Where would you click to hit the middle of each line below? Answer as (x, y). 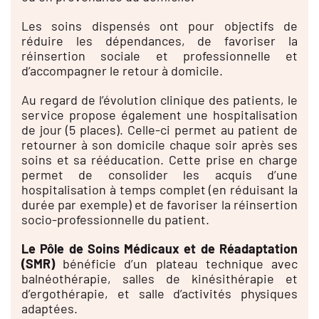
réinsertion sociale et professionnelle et (159, 55)
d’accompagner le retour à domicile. (122, 70)
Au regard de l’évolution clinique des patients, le (159, 99)
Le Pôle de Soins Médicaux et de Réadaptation (159, 248)
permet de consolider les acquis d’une (159, 174)
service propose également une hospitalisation (159, 114)
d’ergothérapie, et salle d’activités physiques (159, 293)
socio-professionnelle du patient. (115, 219)
